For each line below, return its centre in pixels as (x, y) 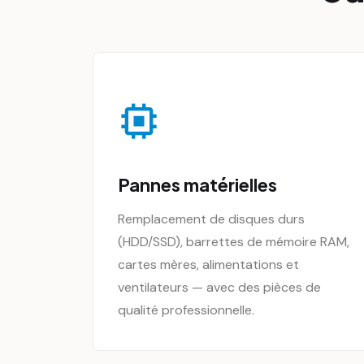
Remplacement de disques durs (211, 219)
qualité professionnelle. (186, 310)
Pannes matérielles (197, 184)
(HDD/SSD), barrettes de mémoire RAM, (234, 242)
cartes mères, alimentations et (208, 264)
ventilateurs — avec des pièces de (219, 287)
